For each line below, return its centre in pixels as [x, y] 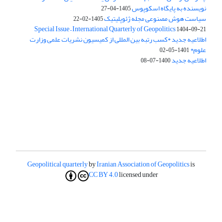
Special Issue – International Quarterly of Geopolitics [105, 29]
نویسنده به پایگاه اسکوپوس [169, 8]
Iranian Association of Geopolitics [143, 165]
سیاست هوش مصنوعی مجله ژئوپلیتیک [155, 19]
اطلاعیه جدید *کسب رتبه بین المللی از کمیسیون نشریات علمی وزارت [118, 40]
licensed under [139, 175]
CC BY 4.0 [103, 175]
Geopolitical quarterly [57, 165]
